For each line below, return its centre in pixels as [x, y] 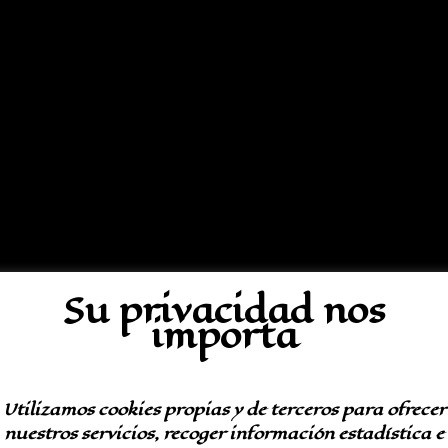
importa [224, 335]
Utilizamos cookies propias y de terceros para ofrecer [224, 410]
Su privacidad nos [224, 310]
